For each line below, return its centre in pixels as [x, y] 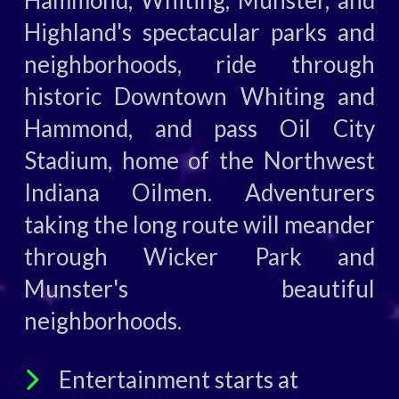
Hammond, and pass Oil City [199, 129]
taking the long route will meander [199, 225]
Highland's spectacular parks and [199, 33]
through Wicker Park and [199, 257]
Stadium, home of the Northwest [199, 161]
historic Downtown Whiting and [199, 97]
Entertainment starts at [178, 380]
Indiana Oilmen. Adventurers [199, 193]
